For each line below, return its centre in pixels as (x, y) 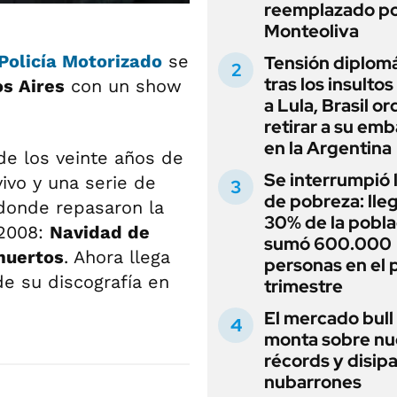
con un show (123, 86)
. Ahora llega (117, 257)
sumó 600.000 (328, 244)
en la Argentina (328, 148)
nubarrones (313, 382)
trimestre (304, 286)
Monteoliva (311, 31)
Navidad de (100, 232)
